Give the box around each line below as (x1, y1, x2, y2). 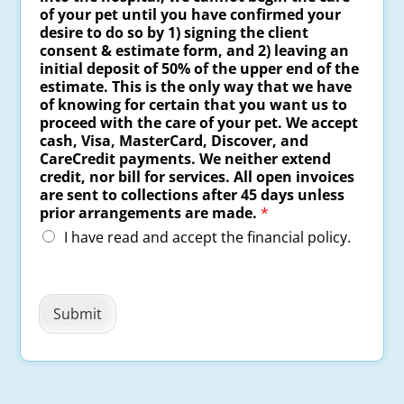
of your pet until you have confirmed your (40, 4, 342, 24)
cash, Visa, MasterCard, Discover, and (40, 130, 309, 151)
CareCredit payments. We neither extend (40, 148, 332, 169)
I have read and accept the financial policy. (64, 226, 352, 247)
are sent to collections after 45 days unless (40, 184, 345, 205)
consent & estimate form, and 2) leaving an (40, 40, 350, 60)
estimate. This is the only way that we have (40, 76, 353, 96)
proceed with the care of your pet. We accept (40, 112, 359, 133)
